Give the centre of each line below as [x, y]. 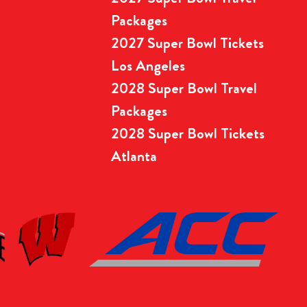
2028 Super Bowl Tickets [188, 133]
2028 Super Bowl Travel [184, 88]
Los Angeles [148, 65]
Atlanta [134, 156]
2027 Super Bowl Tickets [187, 42]
